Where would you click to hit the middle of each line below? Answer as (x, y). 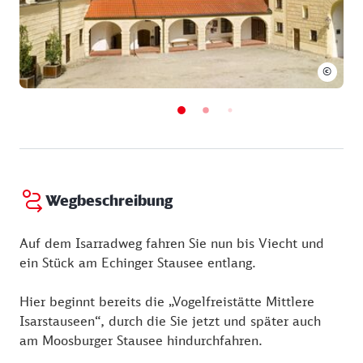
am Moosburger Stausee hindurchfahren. (141, 340)
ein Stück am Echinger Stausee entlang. (138, 262)
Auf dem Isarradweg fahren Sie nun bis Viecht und (172, 243)
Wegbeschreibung (109, 201)
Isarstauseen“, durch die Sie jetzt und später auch (170, 320)
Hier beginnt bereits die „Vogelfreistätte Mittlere (167, 301)
